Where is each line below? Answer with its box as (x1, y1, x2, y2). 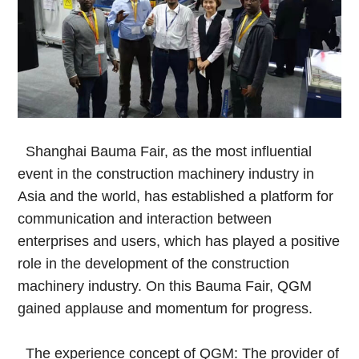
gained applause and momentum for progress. (18, 300, 313, 317)
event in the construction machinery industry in (18, 165, 315, 182)
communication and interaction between (18, 210, 272, 227)
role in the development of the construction (18, 255, 290, 272)
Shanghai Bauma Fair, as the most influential (26, 143, 313, 159)
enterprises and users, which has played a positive (18, 232, 341, 249)
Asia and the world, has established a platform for (18, 188, 334, 204)
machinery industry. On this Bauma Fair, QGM (18, 277, 313, 294)
